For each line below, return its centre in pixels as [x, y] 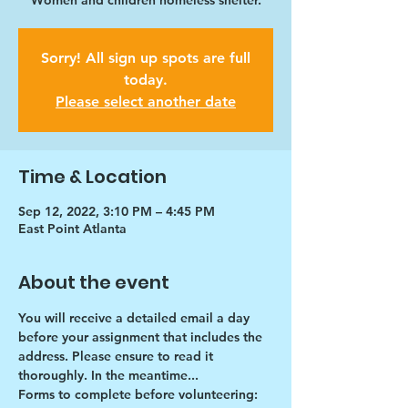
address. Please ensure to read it [117, 356]
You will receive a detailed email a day [136, 318]
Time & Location [92, 177]
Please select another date [146, 102]
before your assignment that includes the [142, 337]
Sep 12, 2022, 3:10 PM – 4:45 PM [117, 211]
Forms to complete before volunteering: [138, 394]
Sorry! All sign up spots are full [146, 58]
